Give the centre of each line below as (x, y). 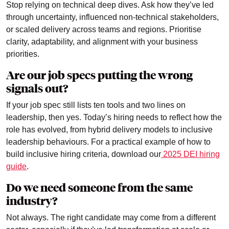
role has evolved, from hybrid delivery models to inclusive (109, 130)
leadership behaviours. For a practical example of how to (108, 142)
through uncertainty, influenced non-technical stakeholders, (112, 17)
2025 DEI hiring (190, 154)
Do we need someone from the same (99, 188)
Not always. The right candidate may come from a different (111, 218)
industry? (32, 201)
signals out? (37, 89)
